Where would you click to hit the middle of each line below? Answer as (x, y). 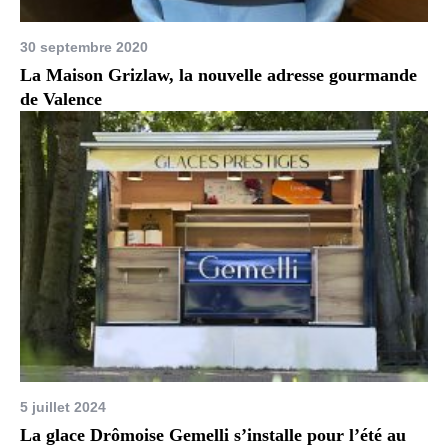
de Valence (61, 99)
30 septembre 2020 (84, 47)
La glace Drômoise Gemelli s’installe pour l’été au (213, 435)
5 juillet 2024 (63, 407)
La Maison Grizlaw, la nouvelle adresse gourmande (219, 75)
